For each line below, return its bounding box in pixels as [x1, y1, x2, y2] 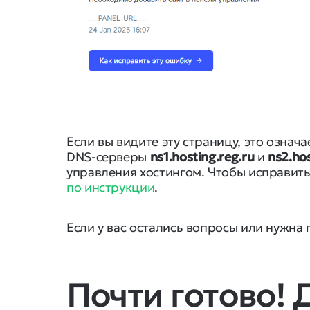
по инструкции [66, 179, 155, 195]
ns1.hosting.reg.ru [149, 148, 255, 165]
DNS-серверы [66, 148, 150, 165]
